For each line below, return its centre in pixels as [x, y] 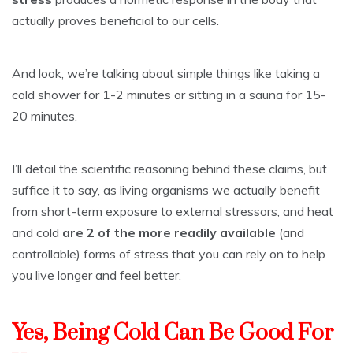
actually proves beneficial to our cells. [115, 20]
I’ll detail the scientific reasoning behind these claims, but [169, 168]
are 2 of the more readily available [169, 232]
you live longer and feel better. [97, 275]
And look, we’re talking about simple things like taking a [166, 73]
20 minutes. [45, 115]
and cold [37, 232]
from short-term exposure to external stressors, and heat [173, 211]
